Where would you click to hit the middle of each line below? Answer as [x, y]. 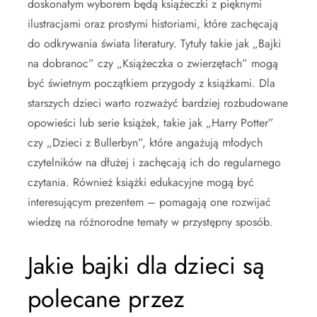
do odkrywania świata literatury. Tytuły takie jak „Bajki [154, 43]
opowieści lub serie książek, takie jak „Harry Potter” [151, 122]
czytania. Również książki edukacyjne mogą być [141, 182]
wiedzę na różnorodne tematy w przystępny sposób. [150, 221]
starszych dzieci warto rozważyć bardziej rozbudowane [158, 103]
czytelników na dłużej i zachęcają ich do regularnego [154, 162]
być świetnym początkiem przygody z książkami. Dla [151, 83]
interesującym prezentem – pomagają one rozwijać [149, 202]
